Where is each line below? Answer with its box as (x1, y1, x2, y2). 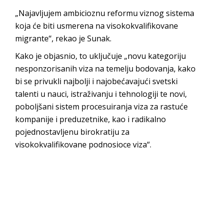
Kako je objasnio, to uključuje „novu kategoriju (15, 50, 186, 61)
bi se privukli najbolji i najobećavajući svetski (15, 75, 178, 87)
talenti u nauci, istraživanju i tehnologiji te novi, (15, 88, 187, 99)
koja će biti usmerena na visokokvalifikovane (15, 20, 179, 31)
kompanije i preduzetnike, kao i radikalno (15, 113, 166, 125)
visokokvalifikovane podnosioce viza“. (15, 139, 152, 150)
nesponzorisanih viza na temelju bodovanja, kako (15, 63, 196, 74)
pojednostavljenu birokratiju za (15, 126, 130, 137)
